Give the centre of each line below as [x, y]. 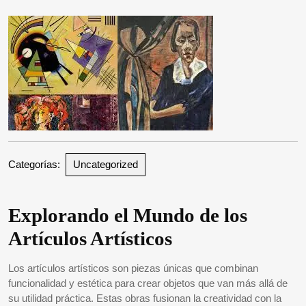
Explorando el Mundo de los [128, 215]
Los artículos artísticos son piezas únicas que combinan [133, 268]
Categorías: [34, 164]
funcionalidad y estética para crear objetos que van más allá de [148, 283]
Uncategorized [106, 164]
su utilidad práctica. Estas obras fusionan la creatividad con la [145, 298]
